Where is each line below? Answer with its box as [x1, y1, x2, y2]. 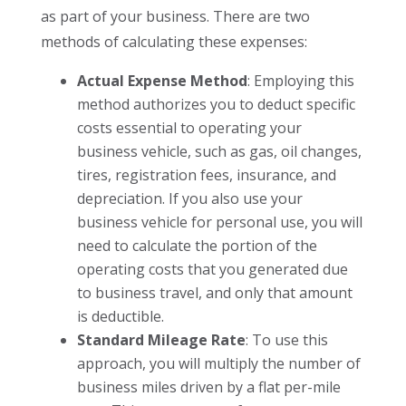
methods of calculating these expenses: [40, 32, 307, 52]
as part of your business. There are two [40, 6, 310, 26]
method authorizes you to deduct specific [76, 94, 355, 114]
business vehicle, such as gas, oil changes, [76, 141, 362, 161]
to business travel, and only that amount [76, 283, 353, 303]
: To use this [245, 330, 328, 350]
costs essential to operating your [76, 118, 302, 138]
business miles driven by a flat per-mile [76, 377, 341, 397]
